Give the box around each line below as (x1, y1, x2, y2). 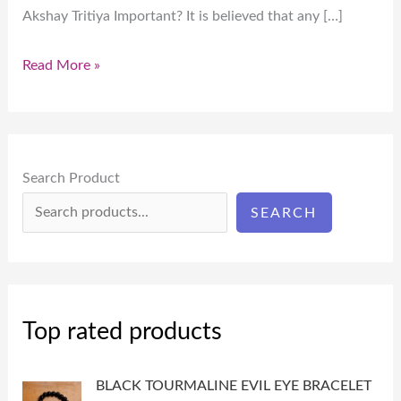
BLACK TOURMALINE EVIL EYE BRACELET (96, 379, 372, 394)
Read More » (22, 57, 101, 73)
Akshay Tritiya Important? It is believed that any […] (22, 8, 344, 23)
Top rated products (22, 320, 223, 344)
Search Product (22, 170, 121, 185)
